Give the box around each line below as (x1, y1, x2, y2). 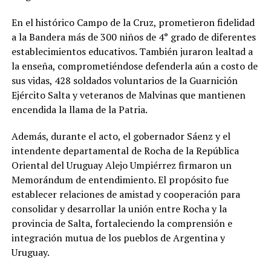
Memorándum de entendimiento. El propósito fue (11, 172, 229, 186)
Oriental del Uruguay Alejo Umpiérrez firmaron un (11, 158, 232, 172)
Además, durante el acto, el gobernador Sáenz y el (11, 129, 230, 143)
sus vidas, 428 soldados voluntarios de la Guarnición (11, 73, 238, 87)
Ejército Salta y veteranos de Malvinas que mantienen (11, 88, 246, 102)
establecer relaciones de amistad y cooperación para (11, 187, 240, 201)
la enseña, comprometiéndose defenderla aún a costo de (11, 59, 258, 73)
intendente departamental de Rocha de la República (11, 143, 239, 157)
